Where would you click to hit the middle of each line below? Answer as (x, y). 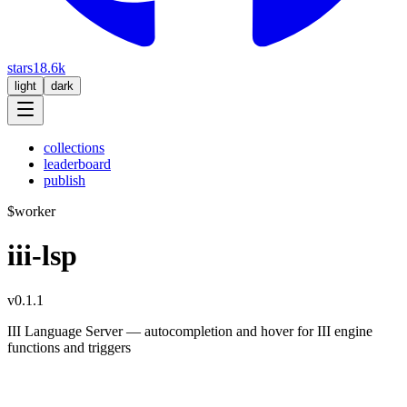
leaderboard (77, 164)
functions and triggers (69, 347)
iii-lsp (42, 256)
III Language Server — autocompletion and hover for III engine (190, 331)
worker (35, 211)
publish (65, 180)
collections (74, 147)
